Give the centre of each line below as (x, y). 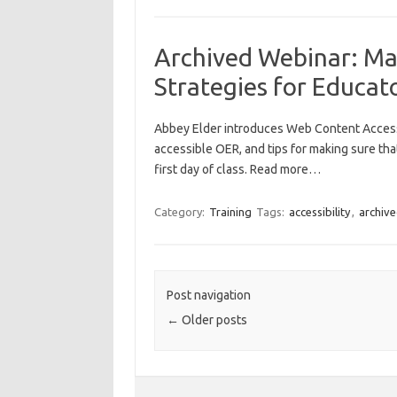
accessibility (319, 212)
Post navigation (208, 296)
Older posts (213, 320)
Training (230, 212)
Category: (180, 212)
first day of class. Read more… (237, 169)
